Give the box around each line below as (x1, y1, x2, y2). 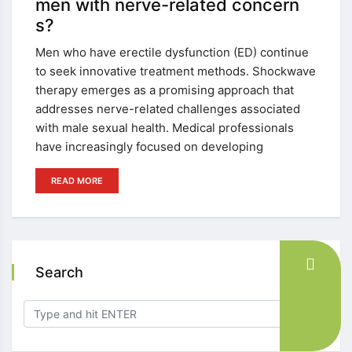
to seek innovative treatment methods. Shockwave (35, 64, 316, 79)
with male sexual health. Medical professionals (35, 120, 294, 135)
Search (35, 264, 83, 280)
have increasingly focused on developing (35, 139, 263, 154)
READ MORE (51, 175, 103, 186)
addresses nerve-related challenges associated (35, 101, 300, 116)
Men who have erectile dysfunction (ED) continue (35, 45, 309, 60)
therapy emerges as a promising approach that (35, 82, 294, 97)
